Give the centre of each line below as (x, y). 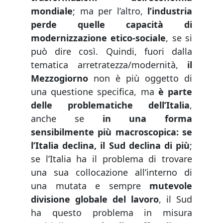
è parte (175, 92)
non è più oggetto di (140, 78)
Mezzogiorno (59, 78)
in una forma (147, 119)
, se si (179, 38)
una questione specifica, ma (95, 92)
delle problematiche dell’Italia (110, 105)
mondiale (52, 11)
